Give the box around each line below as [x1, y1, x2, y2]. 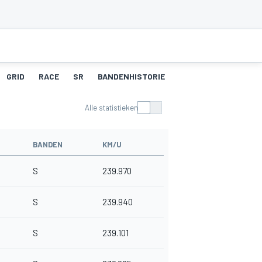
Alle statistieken [85, 103, 138, 113]
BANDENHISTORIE [98, 71, 165, 82]
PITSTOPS [179, 71, 218, 82]
